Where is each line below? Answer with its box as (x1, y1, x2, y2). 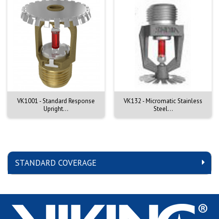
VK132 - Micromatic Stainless (124, 96, 202, 105)
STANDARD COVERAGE (15, 157, 96, 168)
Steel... (153, 104, 173, 113)
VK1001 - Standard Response (17, 96, 95, 105)
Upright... (44, 104, 68, 113)
